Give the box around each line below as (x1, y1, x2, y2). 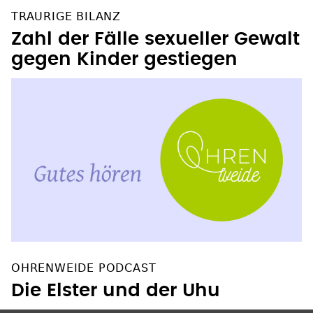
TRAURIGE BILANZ (11, 10, 121, 24)
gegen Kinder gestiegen (11, 50, 238, 69)
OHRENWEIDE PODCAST (11, 261, 156, 275)
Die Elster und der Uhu (11, 282, 220, 300)
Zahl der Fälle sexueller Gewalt (11, 30, 300, 49)
